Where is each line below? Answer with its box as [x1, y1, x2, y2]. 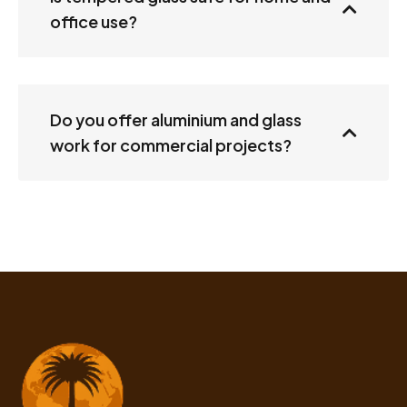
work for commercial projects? [50, 134, 292, 156]
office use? [50, 11, 137, 33]
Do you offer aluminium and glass [50, 109, 302, 131]
